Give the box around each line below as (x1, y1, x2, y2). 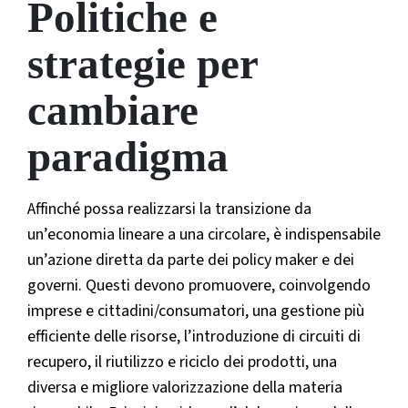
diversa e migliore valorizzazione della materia (27, 375, 342, 399)
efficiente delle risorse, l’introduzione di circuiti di (27, 324, 361, 348)
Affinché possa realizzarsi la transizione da (27, 197, 311, 220)
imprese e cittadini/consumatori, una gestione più (27, 299, 364, 322)
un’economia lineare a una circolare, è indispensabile (27, 222, 381, 246)
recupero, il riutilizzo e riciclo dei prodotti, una (27, 350, 337, 373)
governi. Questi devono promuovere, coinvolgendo (27, 273, 371, 297)
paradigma (27, 132, 229, 180)
